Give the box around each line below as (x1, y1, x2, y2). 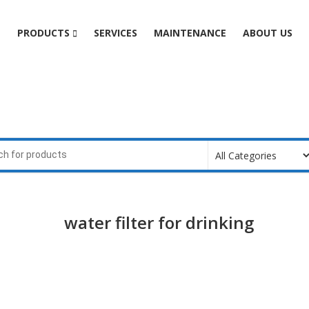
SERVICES (93, 26, 137, 39)
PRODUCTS (17, 26, 72, 39)
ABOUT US (242, 26, 292, 39)
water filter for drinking (63, 211, 254, 235)
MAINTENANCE (153, 26, 226, 39)
